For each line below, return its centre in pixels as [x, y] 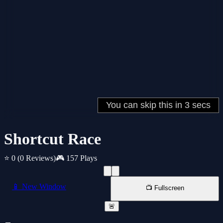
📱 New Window [39, 187]
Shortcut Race [53, 139]
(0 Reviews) [37, 158]
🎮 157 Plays [76, 158]
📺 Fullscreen [165, 188]
